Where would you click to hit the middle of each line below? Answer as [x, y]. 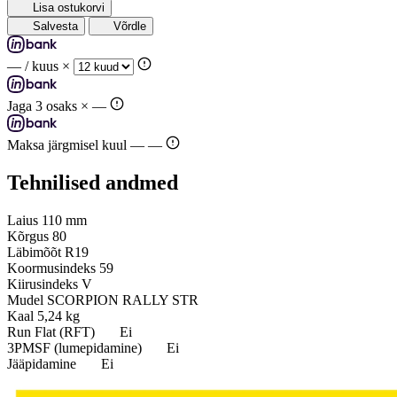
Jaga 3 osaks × [50, 106]
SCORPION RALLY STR [123, 300]
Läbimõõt [34, 253]
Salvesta [55, 27]
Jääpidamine [42, 364]
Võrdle [130, 27]
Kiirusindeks [43, 284]
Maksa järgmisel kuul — [78, 145]
